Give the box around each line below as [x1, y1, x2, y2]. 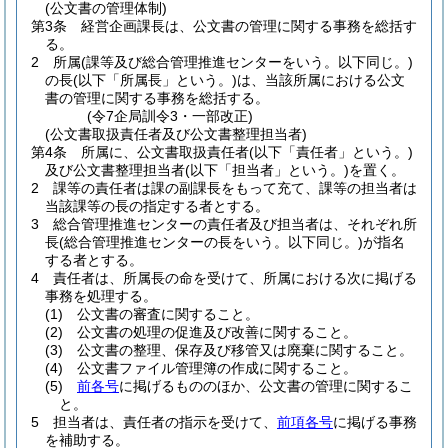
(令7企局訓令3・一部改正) [87, 108, 254, 124]
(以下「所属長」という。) [73, 72, 237, 88]
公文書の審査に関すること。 [77, 306, 259, 322]
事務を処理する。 [45, 288, 157, 304]
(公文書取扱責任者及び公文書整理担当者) [45, 126, 307, 142]
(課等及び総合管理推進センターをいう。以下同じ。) [81, 54, 413, 70]
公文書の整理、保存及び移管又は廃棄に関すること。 [77, 342, 413, 358]
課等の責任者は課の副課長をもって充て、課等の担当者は [53, 180, 417, 196]
